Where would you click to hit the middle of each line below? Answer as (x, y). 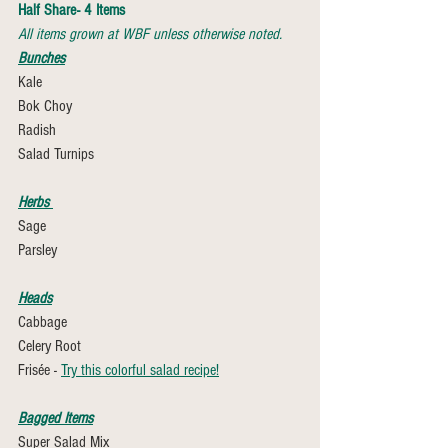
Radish (39, 130)
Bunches (41, 58)
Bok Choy (47, 106)
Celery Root (49, 346)
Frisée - (39, 370)
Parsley (39, 250)
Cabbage (42, 322)
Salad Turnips (58, 154)
